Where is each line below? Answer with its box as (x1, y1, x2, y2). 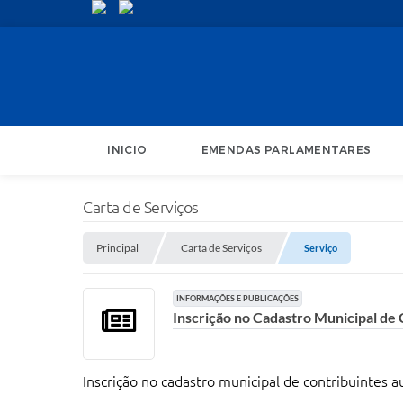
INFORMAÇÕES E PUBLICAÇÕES (176, 293, 300, 303)
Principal (96, 241, 139, 255)
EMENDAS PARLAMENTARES (201, 143, 372, 157)
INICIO (107, 143, 148, 157)
